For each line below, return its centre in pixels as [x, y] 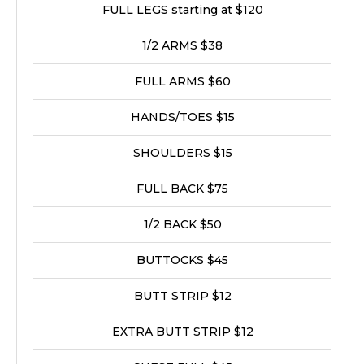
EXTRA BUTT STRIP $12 [182, 331]
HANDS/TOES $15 [182, 117]
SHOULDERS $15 [182, 153]
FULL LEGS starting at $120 [182, 10]
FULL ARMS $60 [182, 81]
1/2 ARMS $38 [182, 45]
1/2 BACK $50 [182, 224]
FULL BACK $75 [182, 188]
